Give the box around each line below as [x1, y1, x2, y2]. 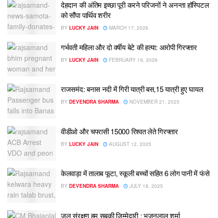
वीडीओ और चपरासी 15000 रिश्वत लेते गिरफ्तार [61, 126, 178, 136]
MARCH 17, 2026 [108, 24, 148, 32]
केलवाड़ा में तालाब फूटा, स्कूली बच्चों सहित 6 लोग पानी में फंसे [61, 168, 210, 179]
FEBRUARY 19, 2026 [108, 56, 158, 63]
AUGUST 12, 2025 [108, 140, 151, 147]
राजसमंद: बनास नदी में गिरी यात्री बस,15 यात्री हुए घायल [61, 84, 203, 94]
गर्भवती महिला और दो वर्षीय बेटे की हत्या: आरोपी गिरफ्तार [61, 41, 197, 52]
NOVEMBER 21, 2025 [128, 98, 180, 106]
